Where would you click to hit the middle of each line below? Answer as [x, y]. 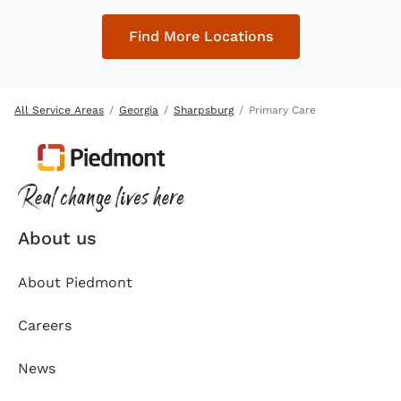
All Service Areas [59, 110]
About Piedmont [75, 282]
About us [57, 238]
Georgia [139, 110]
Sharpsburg [204, 110]
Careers [45, 325]
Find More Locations [200, 36]
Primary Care [282, 110]
